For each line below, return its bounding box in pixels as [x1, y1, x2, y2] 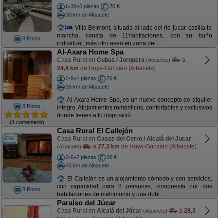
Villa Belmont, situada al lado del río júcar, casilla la [73, 24, 212, 31]
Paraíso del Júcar [56, 199, 116, 207]
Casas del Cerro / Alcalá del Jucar [96, 135, 191, 142]
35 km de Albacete [65, 83, 109, 90]
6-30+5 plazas [65, 3, 99, 9]
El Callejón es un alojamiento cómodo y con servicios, [65, 175, 212, 182]
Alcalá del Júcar [96, 207, 142, 214]
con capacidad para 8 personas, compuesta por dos [56, 183, 212, 190]
